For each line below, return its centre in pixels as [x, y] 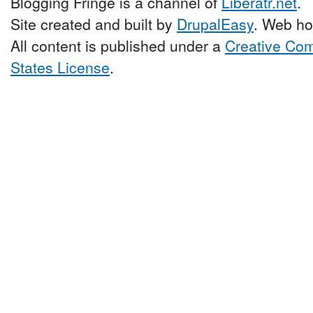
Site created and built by [94, 23]
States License [60, 67]
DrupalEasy [215, 23]
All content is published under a [118, 45]
